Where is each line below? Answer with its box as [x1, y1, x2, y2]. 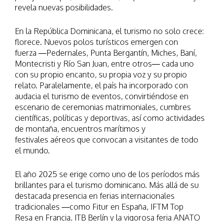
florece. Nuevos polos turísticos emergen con [15, 37, 178, 47]
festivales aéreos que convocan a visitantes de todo [15, 135, 198, 145]
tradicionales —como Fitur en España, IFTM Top [15, 202, 184, 212]
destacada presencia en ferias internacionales [15, 191, 175, 201]
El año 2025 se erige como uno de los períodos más [15, 169, 200, 179]
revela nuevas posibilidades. [15, 2, 113, 12]
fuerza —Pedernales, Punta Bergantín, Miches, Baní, [15, 48, 197, 58]
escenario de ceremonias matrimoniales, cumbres [15, 102, 191, 112]
